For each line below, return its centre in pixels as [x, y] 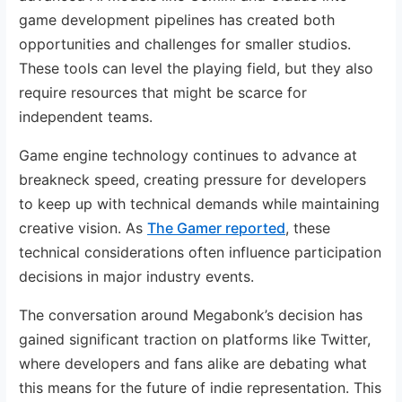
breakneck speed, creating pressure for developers [193, 179]
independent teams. [86, 116]
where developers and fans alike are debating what [193, 363]
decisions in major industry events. [137, 276]
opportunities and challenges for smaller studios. [185, 44]
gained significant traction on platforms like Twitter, [195, 339]
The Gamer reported [217, 227]
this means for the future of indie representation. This [201, 387]
